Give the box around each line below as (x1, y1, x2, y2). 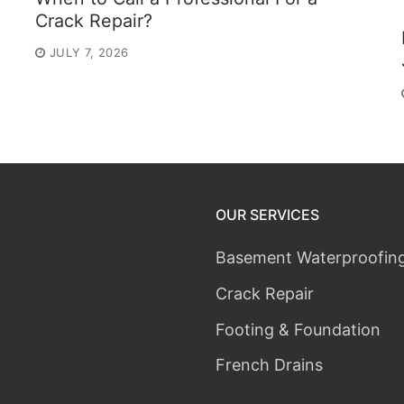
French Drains (216, 355, 323, 375)
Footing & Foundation (216, 319, 381, 339)
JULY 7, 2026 (49, 45, 129, 60)
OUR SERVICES (216, 205, 319, 224)
